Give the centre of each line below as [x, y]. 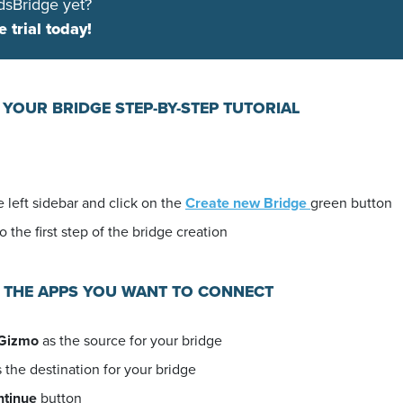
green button [351, 203]
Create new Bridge [248, 203]
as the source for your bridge [130, 340]
